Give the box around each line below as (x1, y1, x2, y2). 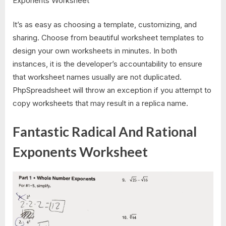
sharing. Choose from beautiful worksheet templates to (13, 33, 204, 43)
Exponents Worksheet (13, 143, 148, 160)
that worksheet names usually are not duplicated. (13, 72, 182, 82)
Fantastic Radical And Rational (13, 123, 197, 140)
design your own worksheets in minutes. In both (13, 46, 177, 56)
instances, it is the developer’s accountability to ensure (13, 59, 202, 69)
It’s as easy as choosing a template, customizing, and (13, 20, 197, 30)
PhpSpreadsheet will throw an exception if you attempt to (13, 85, 211, 95)
